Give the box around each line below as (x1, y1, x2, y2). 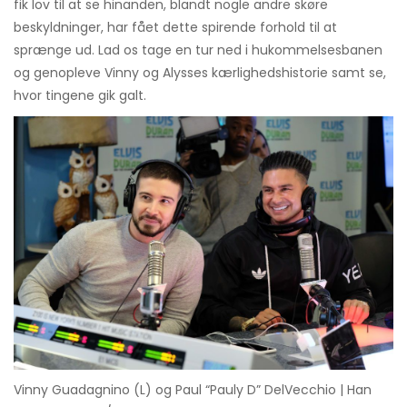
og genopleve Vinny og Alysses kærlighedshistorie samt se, (14, 64, 386, 83)
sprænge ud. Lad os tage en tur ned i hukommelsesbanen (14, 41, 382, 60)
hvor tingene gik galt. (14, 86, 146, 105)
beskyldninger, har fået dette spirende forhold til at (14, 18, 337, 37)
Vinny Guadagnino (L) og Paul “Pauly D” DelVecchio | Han (14, 381, 372, 400)
